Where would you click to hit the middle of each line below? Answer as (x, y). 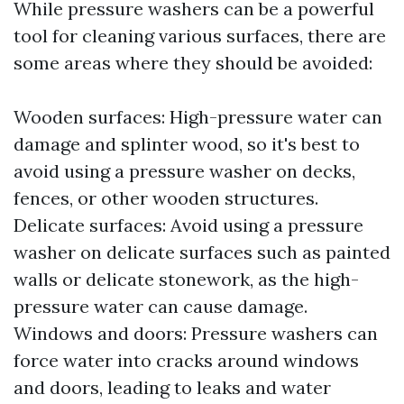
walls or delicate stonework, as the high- (186, 279)
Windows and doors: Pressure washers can (196, 333)
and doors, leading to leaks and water (172, 387)
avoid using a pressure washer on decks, (184, 171)
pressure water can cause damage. (161, 306)
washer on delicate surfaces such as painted (202, 252)
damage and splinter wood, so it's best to (187, 144)
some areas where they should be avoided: (193, 63)
